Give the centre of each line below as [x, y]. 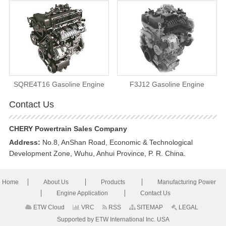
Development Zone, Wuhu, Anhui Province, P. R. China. [97, 153]
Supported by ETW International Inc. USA [113, 219]
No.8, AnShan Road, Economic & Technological [116, 142]
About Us [57, 182]
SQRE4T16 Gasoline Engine [59, 84]
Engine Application [83, 193]
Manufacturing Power [187, 182]
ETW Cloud [48, 207]
